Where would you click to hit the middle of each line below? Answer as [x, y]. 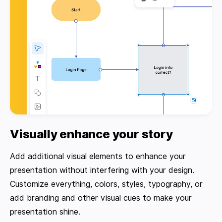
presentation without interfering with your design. [102, 170]
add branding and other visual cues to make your [101, 198]
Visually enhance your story [91, 134]
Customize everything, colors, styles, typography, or [106, 184]
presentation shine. [45, 212]
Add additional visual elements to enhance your [98, 156]
